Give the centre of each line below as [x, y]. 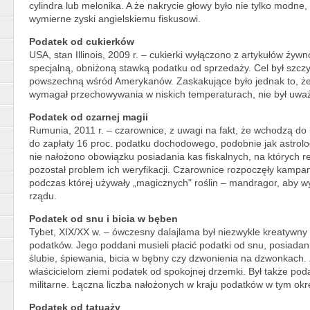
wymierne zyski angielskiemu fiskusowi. [115, 18]
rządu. [43, 195]
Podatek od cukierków [82, 41]
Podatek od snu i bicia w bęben [103, 218]
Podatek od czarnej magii [89, 117]
